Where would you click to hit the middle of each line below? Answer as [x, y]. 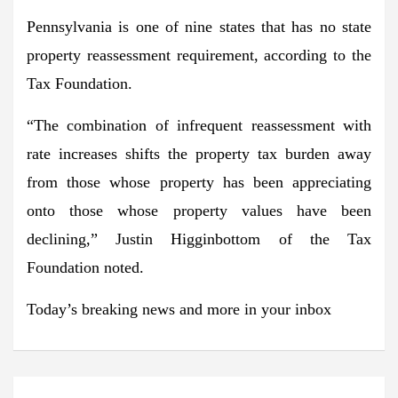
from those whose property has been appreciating [199, 182]
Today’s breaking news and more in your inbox [179, 309]
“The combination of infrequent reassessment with [199, 125]
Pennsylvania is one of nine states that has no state [199, 26]
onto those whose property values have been [199, 210]
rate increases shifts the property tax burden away [199, 153]
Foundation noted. [85, 267]
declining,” [62, 239]
